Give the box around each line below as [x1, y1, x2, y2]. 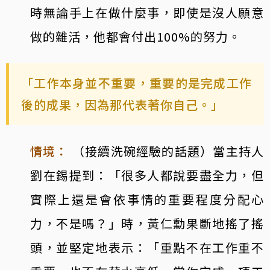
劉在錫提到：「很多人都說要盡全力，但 [30, 166, 264, 184]
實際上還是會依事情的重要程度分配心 [30, 190, 264, 208]
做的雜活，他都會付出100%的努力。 [30, 27, 241, 45]
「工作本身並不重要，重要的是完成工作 [21, 74, 252, 92]
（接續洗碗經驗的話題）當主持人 [72, 142, 265, 160]
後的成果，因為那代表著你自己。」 [21, 95, 224, 113]
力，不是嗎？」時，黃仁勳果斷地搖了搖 [30, 214, 264, 232]
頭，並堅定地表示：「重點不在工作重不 [30, 238, 264, 256]
